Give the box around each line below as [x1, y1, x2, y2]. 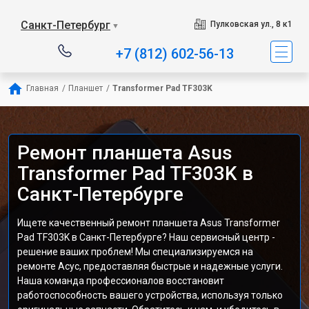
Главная [26, 83, 59, 93]
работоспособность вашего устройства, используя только [17, 290, 283, 301]
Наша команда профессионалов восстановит [17, 275, 224, 286]
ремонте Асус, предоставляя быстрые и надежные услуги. [17, 261, 283, 272]
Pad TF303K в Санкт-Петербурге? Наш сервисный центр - [17, 232, 275, 243]
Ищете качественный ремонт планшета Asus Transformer [17, 217, 280, 228]
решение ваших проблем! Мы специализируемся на [17, 246, 253, 257]
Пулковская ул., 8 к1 [210, 19, 292, 29]
